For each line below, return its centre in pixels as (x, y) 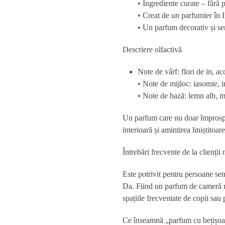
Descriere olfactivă (152, 49)
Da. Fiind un (144, 186)
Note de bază (163, 96)
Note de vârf (157, 72)
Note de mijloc (166, 84)
